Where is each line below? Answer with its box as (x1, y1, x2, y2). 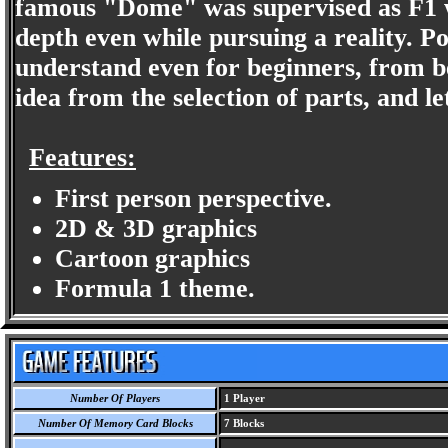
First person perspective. (55, 183, 332, 213)
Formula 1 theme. (55, 273, 255, 303)
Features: (29, 143, 136, 172)
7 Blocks (221, 418, 264, 429)
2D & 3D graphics (55, 213, 257, 243)
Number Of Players (70, 393, 160, 404)
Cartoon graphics (55, 243, 250, 273)
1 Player (221, 393, 265, 404)
